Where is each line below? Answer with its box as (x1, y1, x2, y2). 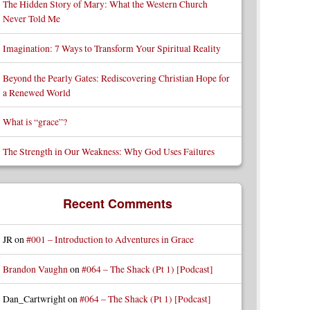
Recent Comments (62, 194, 172, 213)
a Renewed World (2, 85, 71, 99)
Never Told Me (2, 12, 60, 26)
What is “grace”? (2, 115, 67, 129)
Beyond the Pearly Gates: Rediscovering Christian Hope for (2, 71, 230, 84)
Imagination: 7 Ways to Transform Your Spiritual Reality (2, 41, 221, 55)
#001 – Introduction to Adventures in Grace (26, 232, 194, 246)
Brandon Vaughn (2, 262, 68, 276)
